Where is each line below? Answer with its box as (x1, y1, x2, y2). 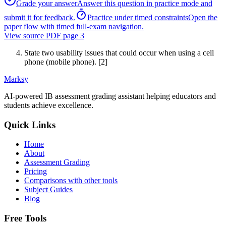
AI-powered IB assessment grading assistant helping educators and (4, 91, 216, 100)
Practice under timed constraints (87, 13, 188, 22)
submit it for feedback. (4, 13, 75, 22)
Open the (188, 13, 217, 22)
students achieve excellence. (4, 100, 93, 109)
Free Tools (4, 213, 46, 224)
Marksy (4, 74, 28, 83)
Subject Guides (24, 185, 73, 194)
